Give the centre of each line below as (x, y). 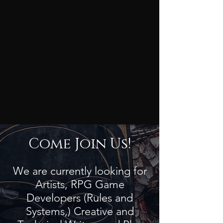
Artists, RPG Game (80, 184)
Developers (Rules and (80, 198)
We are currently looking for (80, 171)
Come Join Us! (80, 144)
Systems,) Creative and (80, 211)
